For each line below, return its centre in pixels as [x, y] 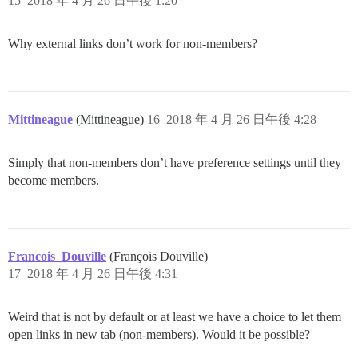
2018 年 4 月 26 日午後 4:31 [102, 273]
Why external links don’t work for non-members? [133, 43]
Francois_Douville [57, 256]
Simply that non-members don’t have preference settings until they [175, 162]
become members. [54, 180]
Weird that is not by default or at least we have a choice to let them [175, 316]
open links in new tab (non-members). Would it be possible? [159, 334]
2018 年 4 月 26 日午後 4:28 [241, 119]
